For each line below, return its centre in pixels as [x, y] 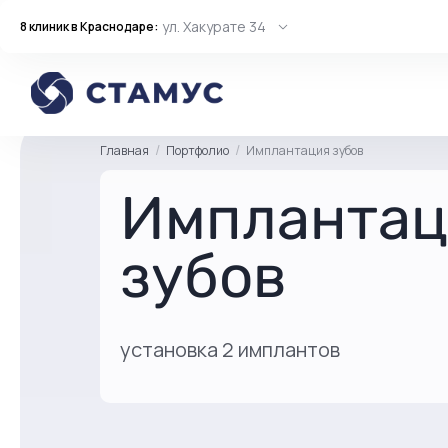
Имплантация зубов [304, 150]
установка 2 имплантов [230, 349]
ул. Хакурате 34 [214, 26]
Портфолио [197, 150]
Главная [124, 150]
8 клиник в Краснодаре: [89, 26]
